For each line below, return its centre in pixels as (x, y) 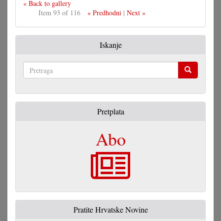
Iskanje (110, 45)
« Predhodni (104, 13)
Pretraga (35, 84)
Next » (136, 13)
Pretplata (110, 111)
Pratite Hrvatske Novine (110, 210)
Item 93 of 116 (59, 13)
